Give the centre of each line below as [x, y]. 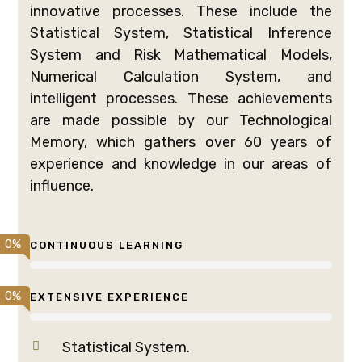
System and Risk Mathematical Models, [181, 55]
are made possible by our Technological [181, 120]
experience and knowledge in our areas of [181, 164]
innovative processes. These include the [181, 11]
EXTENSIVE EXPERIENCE [110, 297]
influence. [62, 185]
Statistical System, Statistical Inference [181, 33]
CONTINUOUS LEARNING [107, 245]
